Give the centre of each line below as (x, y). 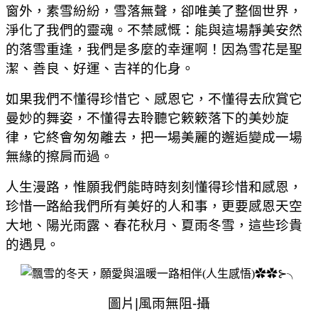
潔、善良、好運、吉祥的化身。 (100, 68)
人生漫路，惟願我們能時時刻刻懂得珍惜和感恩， (154, 187)
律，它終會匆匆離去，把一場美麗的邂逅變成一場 (154, 137)
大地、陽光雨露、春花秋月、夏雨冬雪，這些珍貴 (154, 225)
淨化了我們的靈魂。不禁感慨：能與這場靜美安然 (154, 30)
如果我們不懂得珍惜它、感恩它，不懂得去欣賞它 (154, 99)
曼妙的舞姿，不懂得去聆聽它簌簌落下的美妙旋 (147, 118)
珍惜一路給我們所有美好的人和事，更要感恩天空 (154, 206)
